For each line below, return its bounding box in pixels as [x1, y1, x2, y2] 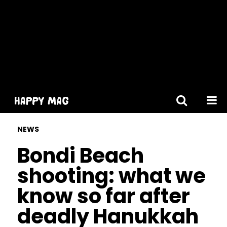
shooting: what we [17, 162, 206, 190]
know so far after [17, 182, 190, 210]
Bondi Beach [17, 141, 144, 170]
